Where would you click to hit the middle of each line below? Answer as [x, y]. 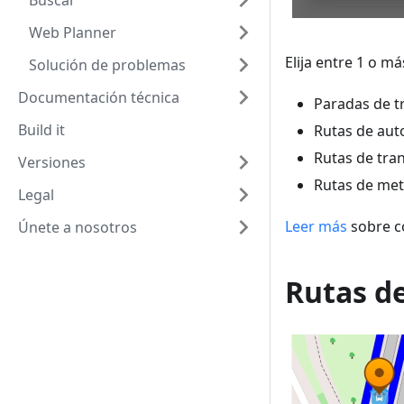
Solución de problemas [107, 65]
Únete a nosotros [78, 227]
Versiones [52, 162]
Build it [41, 130]
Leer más [316, 227]
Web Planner [73, 32]
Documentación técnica [99, 97]
